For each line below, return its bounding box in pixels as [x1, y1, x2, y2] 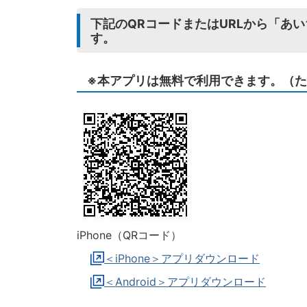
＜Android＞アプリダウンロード [104, 275, 266, 288]
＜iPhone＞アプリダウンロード [104, 251, 260, 265]
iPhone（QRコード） [77, 228, 182, 242]
